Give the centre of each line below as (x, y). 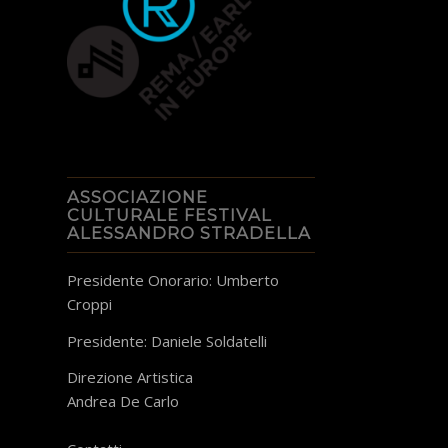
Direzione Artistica (130, 377)
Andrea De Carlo (123, 401)
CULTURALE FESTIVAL (169, 214)
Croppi (89, 303)
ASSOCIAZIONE (137, 196)
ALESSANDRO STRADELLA (189, 232)
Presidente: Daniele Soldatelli (167, 340)
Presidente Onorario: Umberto (173, 279)
